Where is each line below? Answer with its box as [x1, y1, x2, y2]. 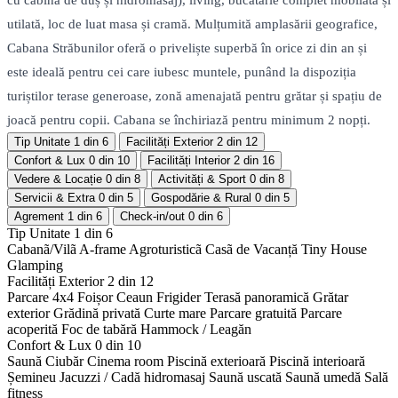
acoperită [7, 322, 58, 338]
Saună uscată [209, 370, 282, 386]
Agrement [14, 210, 64, 224]
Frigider [156, 290, 201, 306]
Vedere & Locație [14, 172, 102, 187]
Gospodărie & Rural [151, 191, 251, 205]
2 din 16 [234, 154, 275, 168]
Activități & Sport [158, 172, 246, 187]
